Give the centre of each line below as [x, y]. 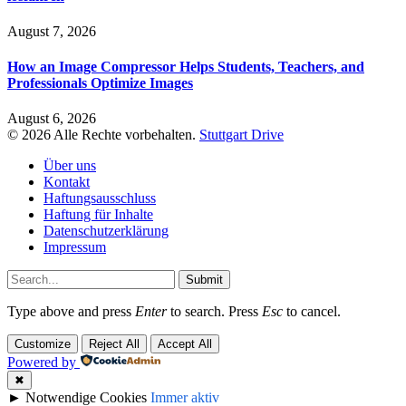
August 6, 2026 [52, 119]
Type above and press [71, 312]
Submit [204, 280]
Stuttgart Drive [242, 135]
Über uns [70, 166]
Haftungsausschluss [100, 198]
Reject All [114, 344]
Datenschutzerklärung [106, 231]
